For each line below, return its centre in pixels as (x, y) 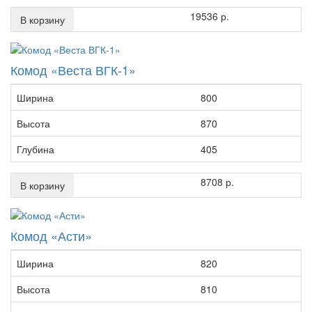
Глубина (36, 149)
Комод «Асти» (51, 235)
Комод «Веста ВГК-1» (73, 69)
